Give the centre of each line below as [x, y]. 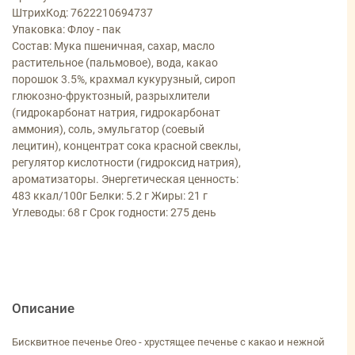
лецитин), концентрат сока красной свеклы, [126, 146]
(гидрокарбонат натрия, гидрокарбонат [116, 113]
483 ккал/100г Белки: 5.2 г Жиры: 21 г [110, 196]
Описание [43, 309]
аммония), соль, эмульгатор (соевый [108, 130]
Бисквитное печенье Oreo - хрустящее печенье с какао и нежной [168, 342]
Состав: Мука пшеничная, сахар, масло [113, 46]
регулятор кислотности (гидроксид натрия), [126, 163]
